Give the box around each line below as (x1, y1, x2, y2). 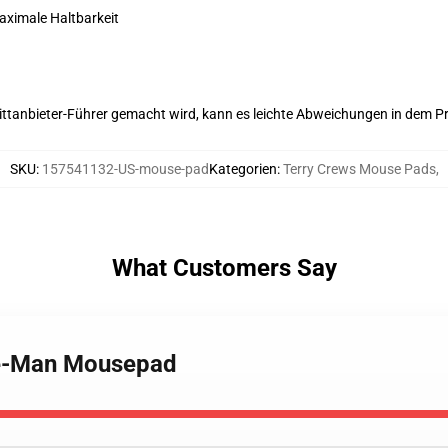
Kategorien (208, 161, 277, 177)
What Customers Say (111, 254, 337, 282)
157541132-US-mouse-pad (41, 161, 209, 177)
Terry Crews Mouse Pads (282, 161, 436, 177)
